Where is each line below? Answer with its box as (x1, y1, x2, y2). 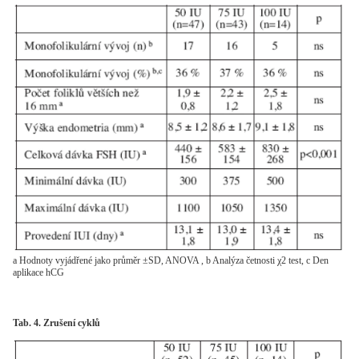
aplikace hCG (13, 267, 64, 279)
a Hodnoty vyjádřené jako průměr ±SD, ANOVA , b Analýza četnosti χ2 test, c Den (13, 255, 329, 267)
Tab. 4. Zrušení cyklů (13, 317, 100, 329)
